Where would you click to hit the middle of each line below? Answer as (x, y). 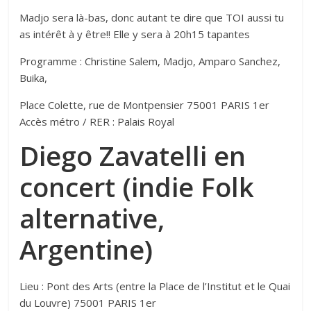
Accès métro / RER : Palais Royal (97, 122)
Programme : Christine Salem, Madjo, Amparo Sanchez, (150, 61)
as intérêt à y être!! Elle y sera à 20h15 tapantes (135, 34)
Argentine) (86, 250)
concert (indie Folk (137, 187)
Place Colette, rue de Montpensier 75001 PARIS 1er (145, 105)
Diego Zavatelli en (133, 156)
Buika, (34, 78)
